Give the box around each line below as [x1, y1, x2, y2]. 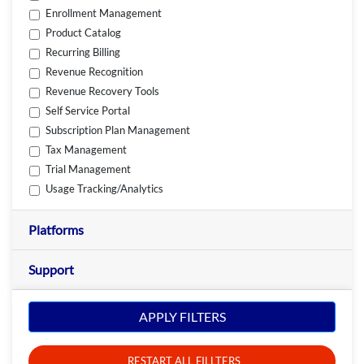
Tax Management [45, 143, 128, 157]
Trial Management [45, 162, 132, 176]
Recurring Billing [45, 45, 121, 59]
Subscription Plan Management [45, 123, 191, 137]
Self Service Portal [45, 104, 131, 118]
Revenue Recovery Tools [45, 84, 160, 98]
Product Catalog [45, 26, 122, 40]
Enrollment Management [45, 6, 162, 20]
